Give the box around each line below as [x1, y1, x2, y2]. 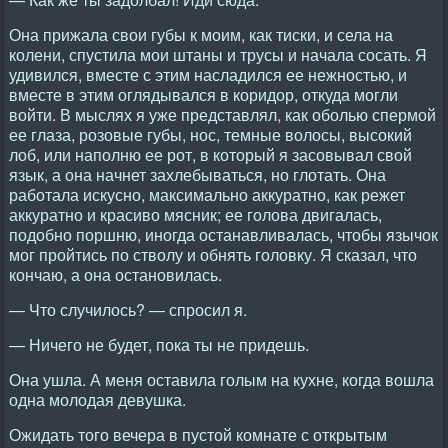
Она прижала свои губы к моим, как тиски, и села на [9, 23, 393, 46]
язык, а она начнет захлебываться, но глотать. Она [9, 163, 386, 186]
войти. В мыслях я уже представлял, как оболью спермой [9, 103, 436, 126]
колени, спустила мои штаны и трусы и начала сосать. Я [9, 43, 427, 66]
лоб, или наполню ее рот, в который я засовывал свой [9, 143, 412, 166]
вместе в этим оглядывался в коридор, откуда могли [9, 83, 398, 106]
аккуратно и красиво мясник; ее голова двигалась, [9, 203, 382, 226]
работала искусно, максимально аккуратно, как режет [9, 183, 405, 206]
